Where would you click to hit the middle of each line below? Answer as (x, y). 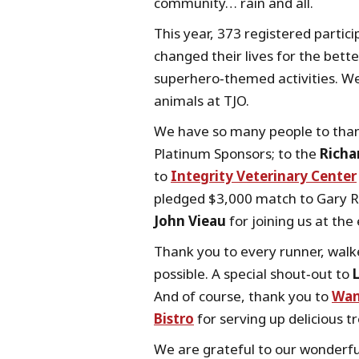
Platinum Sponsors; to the (237, 153)
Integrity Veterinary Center (264, 176)
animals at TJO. (202, 101)
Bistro (174, 319)
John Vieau (190, 221)
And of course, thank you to (243, 296)
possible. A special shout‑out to (253, 274)
